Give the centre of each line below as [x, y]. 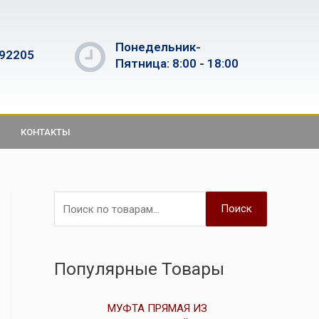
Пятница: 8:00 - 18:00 [177, 63]
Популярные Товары [139, 269]
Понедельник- [158, 47]
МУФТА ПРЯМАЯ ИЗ [157, 309]
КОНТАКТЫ [46, 132]
